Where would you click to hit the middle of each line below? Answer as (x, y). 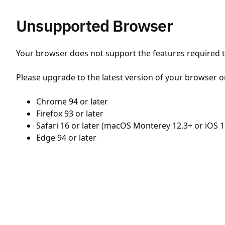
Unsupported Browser (94, 26)
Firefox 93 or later (70, 114)
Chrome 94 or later (72, 101)
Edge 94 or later (66, 138)
